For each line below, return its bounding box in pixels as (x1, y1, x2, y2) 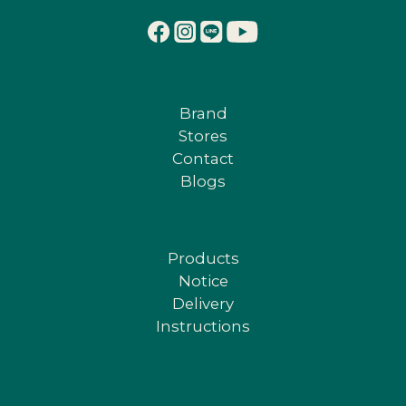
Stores (179, 127, 227, 146)
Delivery (172, 295, 234, 314)
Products (167, 249, 239, 268)
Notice (178, 272, 228, 291)
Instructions (156, 317, 250, 336)
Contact (172, 150, 234, 169)
